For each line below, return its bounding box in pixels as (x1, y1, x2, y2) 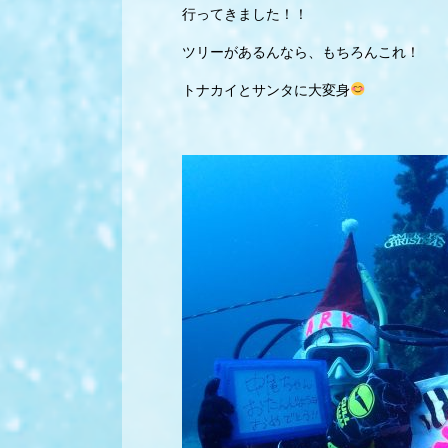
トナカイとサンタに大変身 (182, 82, 350, 98)
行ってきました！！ (182, 6, 308, 22)
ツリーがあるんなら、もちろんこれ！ (182, 44, 420, 60)
